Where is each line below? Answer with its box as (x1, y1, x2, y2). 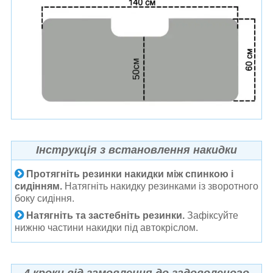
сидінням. (15, 180, 62, 191)
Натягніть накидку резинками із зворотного (62, 180, 258, 191)
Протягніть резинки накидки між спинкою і (24, 168, 233, 179)
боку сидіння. (15, 193, 74, 204)
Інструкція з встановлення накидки (36, 143, 237, 156)
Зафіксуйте (185, 210, 238, 221)
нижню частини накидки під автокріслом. (15, 222, 198, 233)
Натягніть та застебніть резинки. (26, 210, 185, 221)
